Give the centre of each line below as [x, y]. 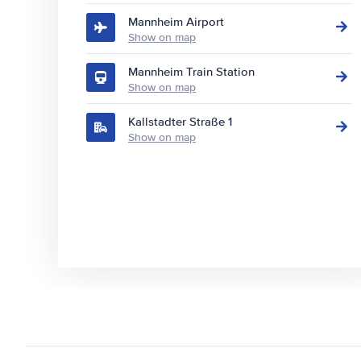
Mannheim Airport [176, 22]
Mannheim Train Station [191, 72]
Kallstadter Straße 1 [180, 122]
